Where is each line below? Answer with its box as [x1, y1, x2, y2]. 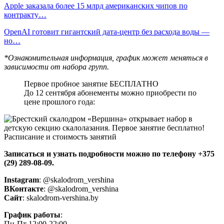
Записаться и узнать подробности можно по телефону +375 [4, 149, 214, 158]
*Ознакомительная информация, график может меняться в [4, 53, 208, 62]
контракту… [4, 10, 46, 19]
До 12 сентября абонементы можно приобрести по [24, 88, 196, 97]
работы [31, 210, 60, 219]
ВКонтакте [4, 184, 43, 193]
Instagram [4, 175, 39, 184]
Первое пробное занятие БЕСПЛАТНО [24, 79, 158, 88]
